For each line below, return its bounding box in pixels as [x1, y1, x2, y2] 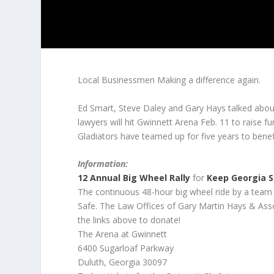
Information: [78, 157, 128, 169]
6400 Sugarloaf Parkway [78, 242, 174, 254]
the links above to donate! [78, 213, 181, 226]
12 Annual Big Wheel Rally [78, 171, 191, 183]
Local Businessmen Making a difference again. [78, 74, 261, 86]
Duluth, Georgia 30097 [78, 256, 168, 268]
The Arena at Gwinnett [78, 228, 168, 240]
